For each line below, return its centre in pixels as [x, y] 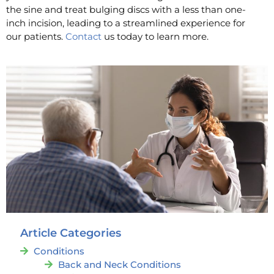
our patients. [36, 37]
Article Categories [70, 233]
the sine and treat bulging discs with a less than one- [126, 10]
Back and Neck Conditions [120, 264]
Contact [83, 37]
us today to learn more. [156, 37]
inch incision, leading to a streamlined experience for [126, 23]
